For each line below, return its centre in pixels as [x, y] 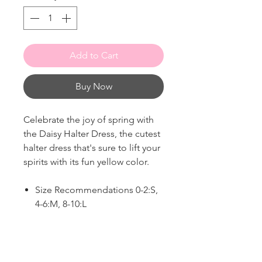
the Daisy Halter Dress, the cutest [92, 134]
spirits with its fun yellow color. [87, 162]
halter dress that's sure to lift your [92, 148]
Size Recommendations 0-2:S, [96, 190]
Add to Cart [94, 56]
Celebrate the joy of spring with [89, 120]
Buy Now [94, 87]
